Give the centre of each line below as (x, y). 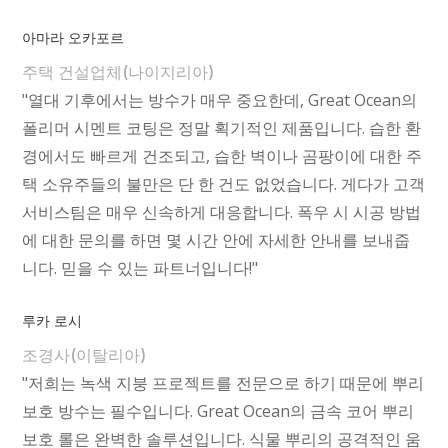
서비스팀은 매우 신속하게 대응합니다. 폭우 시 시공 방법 (222, 212)
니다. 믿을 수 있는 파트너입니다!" (140, 268)
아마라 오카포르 (73, 38)
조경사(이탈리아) (84, 355)
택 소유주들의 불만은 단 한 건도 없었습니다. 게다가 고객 (224, 184)
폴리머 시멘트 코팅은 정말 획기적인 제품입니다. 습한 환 (222, 128)
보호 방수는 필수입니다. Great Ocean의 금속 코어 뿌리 (218, 411)
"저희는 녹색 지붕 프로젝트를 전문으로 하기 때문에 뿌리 (223, 383)
